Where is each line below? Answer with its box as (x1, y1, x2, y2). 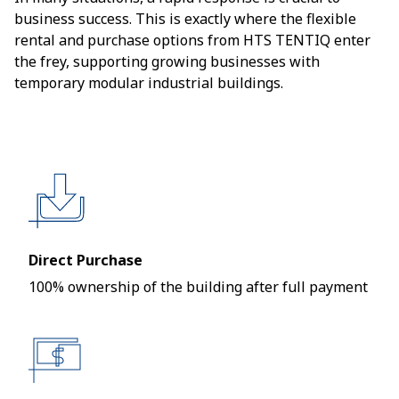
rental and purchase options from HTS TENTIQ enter (14, 30, 370, 50)
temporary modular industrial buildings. (14, 73, 283, 93)
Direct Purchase (28, 250, 142, 270)
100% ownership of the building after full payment (28, 277, 368, 297)
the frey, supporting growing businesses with (14, 52, 320, 71)
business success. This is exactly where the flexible (14, 9, 356, 28)
